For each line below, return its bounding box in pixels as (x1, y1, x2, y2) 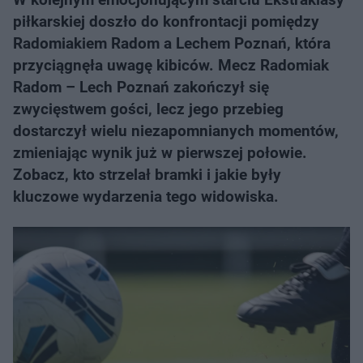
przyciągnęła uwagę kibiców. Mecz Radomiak (13, 56, 329, 75)
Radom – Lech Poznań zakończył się (13, 78, 269, 96)
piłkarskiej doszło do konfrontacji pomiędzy (13, 12, 319, 31)
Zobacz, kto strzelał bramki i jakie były (13, 165, 281, 184)
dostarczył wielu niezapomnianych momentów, (13, 122, 339, 140)
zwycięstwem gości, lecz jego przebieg (13, 100, 284, 118)
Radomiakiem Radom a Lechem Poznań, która (13, 34, 331, 53)
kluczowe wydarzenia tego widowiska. (13, 187, 279, 206)
